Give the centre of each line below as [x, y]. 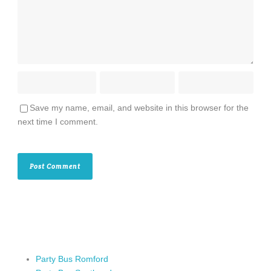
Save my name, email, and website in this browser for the [139, 108]
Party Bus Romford [72, 259]
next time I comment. [58, 122]
